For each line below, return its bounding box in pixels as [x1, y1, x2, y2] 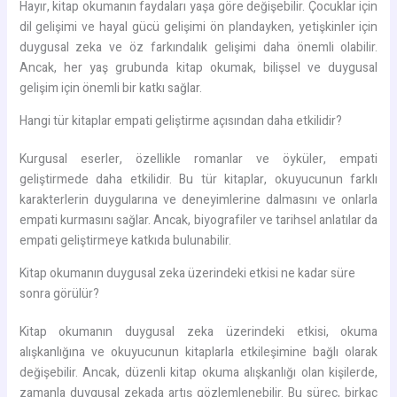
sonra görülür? [19, 284, 99, 303]
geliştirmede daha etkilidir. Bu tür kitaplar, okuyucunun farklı [19, 169, 378, 189]
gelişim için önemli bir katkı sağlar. [19, 78, 202, 97]
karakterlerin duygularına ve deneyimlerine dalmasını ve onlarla [19, 190, 378, 209]
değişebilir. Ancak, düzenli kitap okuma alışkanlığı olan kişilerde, [19, 362, 378, 382]
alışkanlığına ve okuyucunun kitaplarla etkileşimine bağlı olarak [19, 342, 378, 362]
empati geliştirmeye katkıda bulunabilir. [19, 230, 231, 250]
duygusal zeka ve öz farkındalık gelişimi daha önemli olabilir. [19, 37, 378, 57]
